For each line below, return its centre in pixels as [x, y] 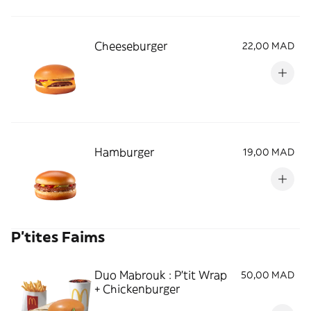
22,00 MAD [268, 46]
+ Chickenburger [137, 289]
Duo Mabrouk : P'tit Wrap [161, 275]
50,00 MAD [268, 275]
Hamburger [124, 152]
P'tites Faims [58, 237]
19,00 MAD [269, 152]
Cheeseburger [131, 46]
